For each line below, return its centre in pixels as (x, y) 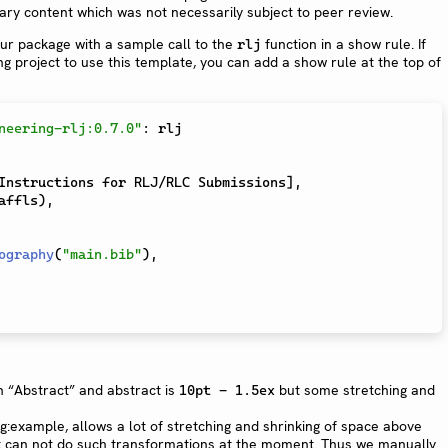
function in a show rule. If (343, 43)
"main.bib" (102, 253)
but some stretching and (355, 390)
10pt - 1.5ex (227, 390)
